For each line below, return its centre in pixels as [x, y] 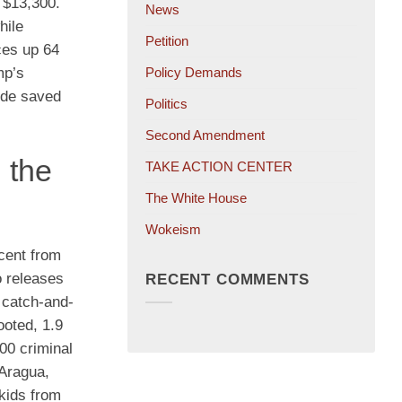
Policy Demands [194, 73]
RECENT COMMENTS [227, 279]
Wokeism [173, 230]
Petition [167, 41]
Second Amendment [205, 135]
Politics [166, 104]
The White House [196, 198]
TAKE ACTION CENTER [219, 167]
